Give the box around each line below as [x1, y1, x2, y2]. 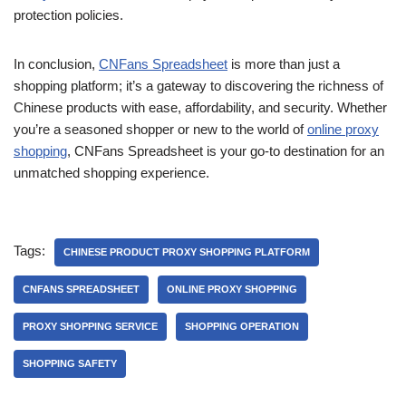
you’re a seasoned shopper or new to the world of [14, 121, 307, 137]
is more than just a [227, 56, 340, 72]
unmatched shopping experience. [14, 165, 209, 180]
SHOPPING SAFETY [23, 358, 117, 369]
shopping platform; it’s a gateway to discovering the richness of [14, 78, 383, 93]
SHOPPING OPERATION [185, 321, 299, 332]
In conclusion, [14, 56, 99, 72]
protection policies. [14, 7, 123, 23]
